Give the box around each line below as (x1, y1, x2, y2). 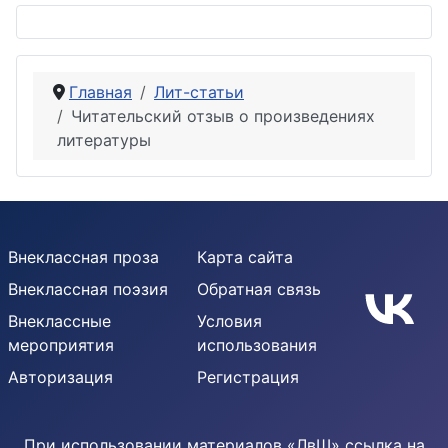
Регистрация (196, 367, 299, 387)
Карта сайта (196, 247, 293, 267)
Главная (69, 82, 132, 102)
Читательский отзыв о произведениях (71, 106, 375, 126)
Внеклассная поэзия (8, 279, 168, 299)
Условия (196, 311, 262, 331)
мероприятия (8, 335, 114, 355)
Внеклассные (8, 311, 111, 331)
